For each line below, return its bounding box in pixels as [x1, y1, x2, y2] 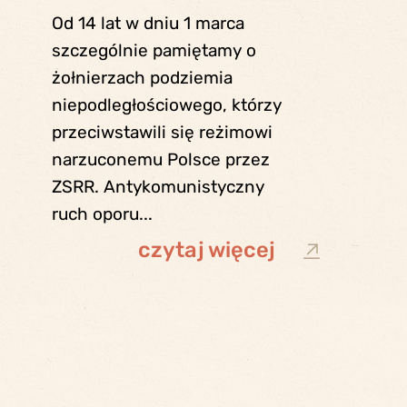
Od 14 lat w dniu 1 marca [52, 13, 245, 35]
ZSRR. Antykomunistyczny [52, 176, 265, 198]
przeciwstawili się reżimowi [52, 122, 273, 144]
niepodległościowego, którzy [52, 94, 283, 116]
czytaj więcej [138, 237, 276, 263]
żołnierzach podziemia [52, 67, 233, 89]
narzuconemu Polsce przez [52, 149, 271, 171]
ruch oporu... [52, 203, 154, 225]
